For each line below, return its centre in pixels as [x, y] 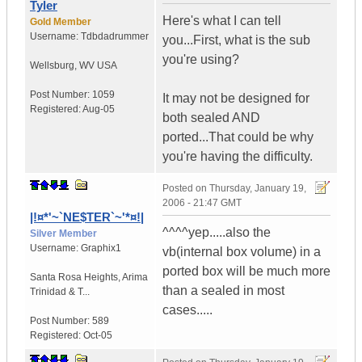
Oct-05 [98, 336]
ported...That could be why [238, 137]
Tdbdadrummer [115, 37]
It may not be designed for [236, 99]
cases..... [187, 310]
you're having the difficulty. [238, 157]
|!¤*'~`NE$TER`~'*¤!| [87, 217]
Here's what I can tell [222, 21]
